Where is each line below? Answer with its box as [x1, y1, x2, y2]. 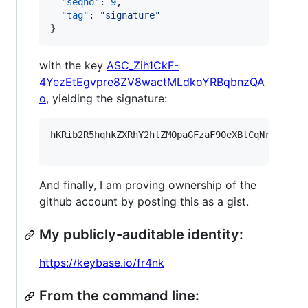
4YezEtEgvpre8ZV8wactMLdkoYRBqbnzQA [39, 75, 265, 89]
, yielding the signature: [46, 91, 167, 105]
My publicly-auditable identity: [39, 226, 243, 243]
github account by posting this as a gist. [39, 195, 249, 208]
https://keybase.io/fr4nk [39, 256, 164, 269]
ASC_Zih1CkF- [107, 58, 179, 72]
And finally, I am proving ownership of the [39, 178, 256, 192]
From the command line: [39, 287, 199, 304]
